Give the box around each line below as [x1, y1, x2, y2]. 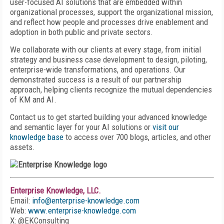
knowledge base [10, 132, 63, 142]
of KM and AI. [10, 94, 56, 104]
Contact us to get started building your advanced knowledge [10, 112, 207, 122]
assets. [10, 142, 35, 152]
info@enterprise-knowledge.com [32, 195, 139, 205]
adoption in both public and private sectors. [10, 27, 153, 37]
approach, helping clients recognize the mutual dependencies [10, 84, 212, 94]
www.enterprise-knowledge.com [28, 205, 136, 215]
